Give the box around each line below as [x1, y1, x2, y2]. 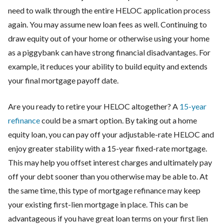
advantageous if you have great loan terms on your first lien [8, 213, 208, 223]
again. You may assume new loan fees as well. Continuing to [8, 19, 207, 29]
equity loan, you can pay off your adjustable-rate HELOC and [8, 129, 214, 139]
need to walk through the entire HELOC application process [8, 5, 210, 15]
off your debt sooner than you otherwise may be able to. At [8, 171, 208, 181]
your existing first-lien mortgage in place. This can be [8, 199, 188, 209]
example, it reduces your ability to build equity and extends [8, 61, 207, 71]
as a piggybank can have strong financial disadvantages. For [8, 47, 210, 57]
